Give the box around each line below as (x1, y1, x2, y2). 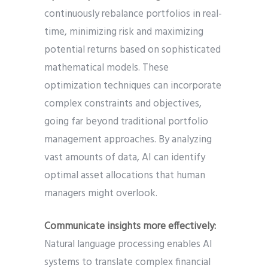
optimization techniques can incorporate (44, 78, 221, 95)
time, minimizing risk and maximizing (44, 24, 203, 41)
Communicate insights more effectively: (44, 218, 216, 235)
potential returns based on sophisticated (44, 42, 221, 59)
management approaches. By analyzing (44, 132, 212, 148)
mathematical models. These (44, 60, 169, 77)
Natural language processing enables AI (44, 236, 212, 253)
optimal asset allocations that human (44, 167, 205, 184)
